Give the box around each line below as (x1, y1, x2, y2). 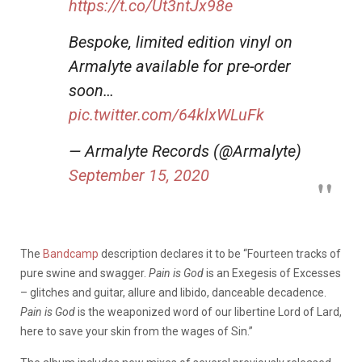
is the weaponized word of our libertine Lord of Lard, (75, 305, 342, 318)
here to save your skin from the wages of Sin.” (20, 324, 253, 338)
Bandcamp (43, 246, 99, 260)
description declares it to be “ (99, 246, 247, 260)
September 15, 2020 (69, 165, 209, 185)
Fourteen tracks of (247, 246, 341, 260)
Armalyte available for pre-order (69, 56, 291, 76)
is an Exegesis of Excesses (204, 266, 341, 280)
